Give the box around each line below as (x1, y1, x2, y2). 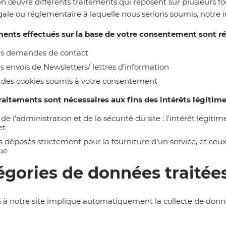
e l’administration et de (6, 113, 93, 123)
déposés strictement (5, 136, 83, 146)
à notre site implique (3, 196, 83, 206)
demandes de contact (6, 47, 88, 58)
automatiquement (83, 196, 153, 206)
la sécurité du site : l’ (93, 113, 169, 123)
